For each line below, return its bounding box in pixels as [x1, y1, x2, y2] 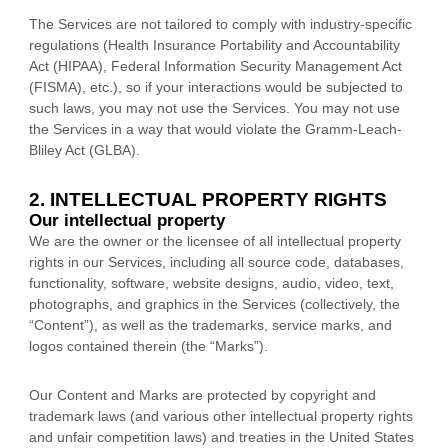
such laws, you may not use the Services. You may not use [29, 99, 400, 116]
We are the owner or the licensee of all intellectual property [29, 232, 401, 249]
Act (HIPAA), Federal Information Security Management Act [29, 57, 402, 74]
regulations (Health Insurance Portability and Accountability [29, 36, 400, 53]
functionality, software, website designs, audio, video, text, [29, 274, 394, 291]
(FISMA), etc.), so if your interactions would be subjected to [29, 78, 403, 95]
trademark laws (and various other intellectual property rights [29, 407, 413, 424]
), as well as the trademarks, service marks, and [89, 316, 392, 333]
